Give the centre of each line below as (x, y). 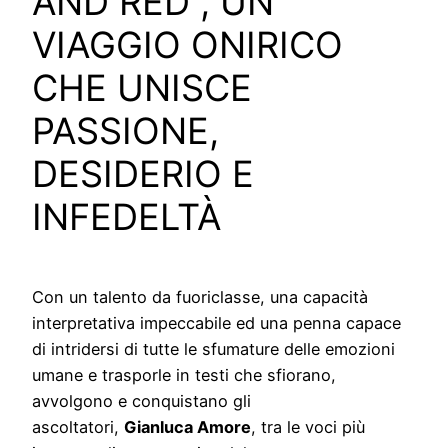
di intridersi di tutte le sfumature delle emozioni (213, 349)
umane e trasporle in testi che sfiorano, (184, 375)
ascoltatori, (78, 427)
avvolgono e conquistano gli (141, 401)
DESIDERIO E (143, 174)
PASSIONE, (125, 131)
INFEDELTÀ (126, 217)
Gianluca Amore (187, 427)
